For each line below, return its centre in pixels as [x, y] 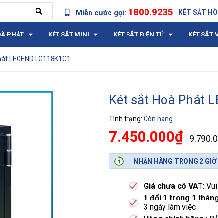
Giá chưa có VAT [173, 186]
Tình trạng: [126, 119]
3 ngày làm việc [170, 207]
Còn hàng [158, 119]
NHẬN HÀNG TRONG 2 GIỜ [175, 161]
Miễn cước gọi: [101, 13]
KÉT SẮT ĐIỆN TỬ [139, 34]
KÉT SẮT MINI [69, 34]
